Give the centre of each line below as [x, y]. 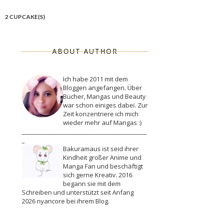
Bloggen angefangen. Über [102, 88]
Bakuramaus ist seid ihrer [101, 149]
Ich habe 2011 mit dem [95, 79]
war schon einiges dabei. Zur [105, 105]
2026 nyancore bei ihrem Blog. [66, 201]
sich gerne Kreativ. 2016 [98, 175]
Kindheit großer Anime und [102, 158]
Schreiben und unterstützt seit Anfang [78, 193]
